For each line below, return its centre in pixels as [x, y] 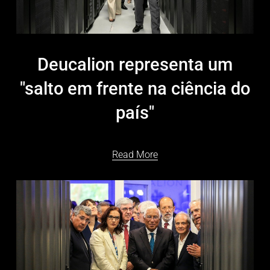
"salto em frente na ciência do [135, 89]
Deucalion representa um [135, 65]
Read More [135, 155]
